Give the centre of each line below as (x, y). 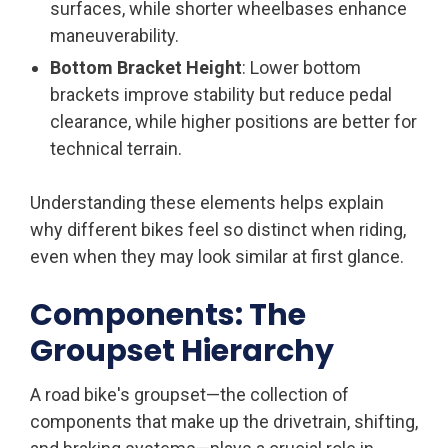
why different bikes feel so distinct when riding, (218, 229)
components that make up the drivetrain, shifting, (224, 421)
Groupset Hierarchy (182, 350)
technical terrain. (116, 148)
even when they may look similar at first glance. (217, 256)
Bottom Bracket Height (146, 67)
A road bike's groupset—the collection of (189, 394)
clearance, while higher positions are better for (233, 121)
